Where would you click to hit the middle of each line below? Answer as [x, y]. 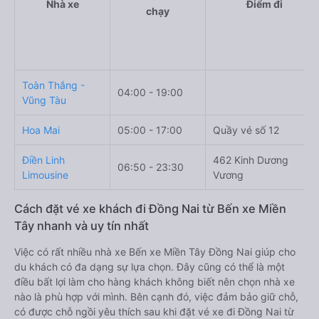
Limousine [45, 174]
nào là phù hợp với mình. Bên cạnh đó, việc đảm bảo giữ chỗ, [156, 296]
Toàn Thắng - [53, 85]
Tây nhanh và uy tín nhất [82, 225]
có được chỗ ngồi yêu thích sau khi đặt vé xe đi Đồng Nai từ [154, 311]
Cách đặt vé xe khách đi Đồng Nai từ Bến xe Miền [150, 208]
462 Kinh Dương [251, 159]
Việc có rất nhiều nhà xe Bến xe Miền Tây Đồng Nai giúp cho [155, 251]
